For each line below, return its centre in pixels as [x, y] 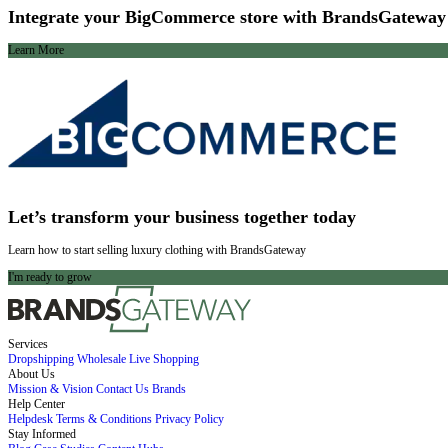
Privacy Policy [189, 419]
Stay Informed [42, 434]
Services [28, 344]
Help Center [36, 404]
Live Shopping [164, 359]
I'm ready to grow [50, 277]
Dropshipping [41, 359]
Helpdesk [30, 419]
